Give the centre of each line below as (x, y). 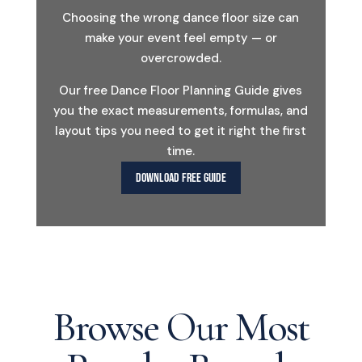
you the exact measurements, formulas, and (181, 110)
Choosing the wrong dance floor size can (181, 17)
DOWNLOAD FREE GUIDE (181, 178)
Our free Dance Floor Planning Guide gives (181, 90)
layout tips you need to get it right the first (181, 130)
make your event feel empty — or (181, 38)
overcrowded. (181, 58)
